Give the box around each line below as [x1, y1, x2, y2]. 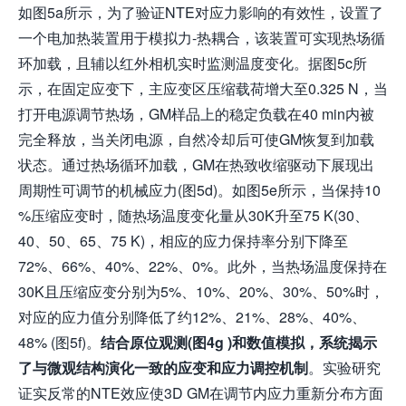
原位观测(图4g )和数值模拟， [130, 331, 319, 353]
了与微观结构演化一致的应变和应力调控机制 [18, 356, 308, 378]
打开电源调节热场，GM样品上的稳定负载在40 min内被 [18, 102, 374, 124]
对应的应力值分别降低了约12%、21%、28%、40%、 [18, 305, 366, 327]
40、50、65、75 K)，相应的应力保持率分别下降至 [18, 229, 348, 251]
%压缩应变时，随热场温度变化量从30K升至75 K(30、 [18, 204, 369, 226]
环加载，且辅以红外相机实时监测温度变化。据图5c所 [18, 52, 367, 73]
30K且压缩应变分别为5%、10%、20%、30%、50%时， [18, 280, 384, 302]
